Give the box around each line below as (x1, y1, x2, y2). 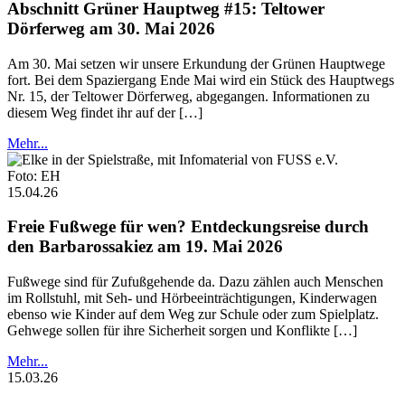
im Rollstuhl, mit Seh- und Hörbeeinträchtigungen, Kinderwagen (7, 290, 377, 306)
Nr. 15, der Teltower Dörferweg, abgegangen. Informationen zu (7, 88, 370, 104)
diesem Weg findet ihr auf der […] (7, 104, 202, 120)
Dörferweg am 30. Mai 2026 (7, 18, 215, 38)
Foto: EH (7, 167, 61, 184)
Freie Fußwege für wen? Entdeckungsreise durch (7, 217, 369, 237)
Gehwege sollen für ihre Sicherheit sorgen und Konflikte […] (7, 323, 357, 338)
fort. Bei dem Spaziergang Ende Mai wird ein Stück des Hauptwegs (7, 71, 394, 88)
